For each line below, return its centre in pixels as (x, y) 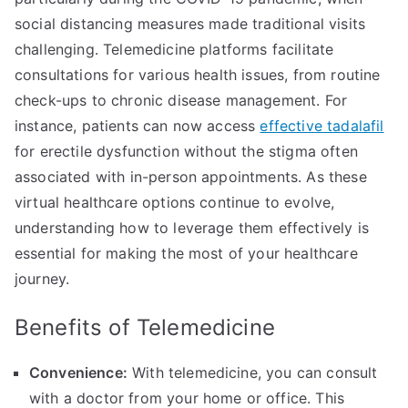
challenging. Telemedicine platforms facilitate (174, 50)
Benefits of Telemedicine (145, 328)
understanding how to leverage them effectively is (192, 228)
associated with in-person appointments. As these (191, 177)
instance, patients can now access (138, 126)
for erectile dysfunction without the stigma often (186, 152)
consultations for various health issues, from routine (198, 75)
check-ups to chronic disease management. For (181, 101)
